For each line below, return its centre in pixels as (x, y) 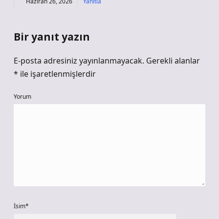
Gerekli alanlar (173, 61)
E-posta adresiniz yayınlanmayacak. (79, 61)
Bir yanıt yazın (52, 37)
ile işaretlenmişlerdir (57, 74)
